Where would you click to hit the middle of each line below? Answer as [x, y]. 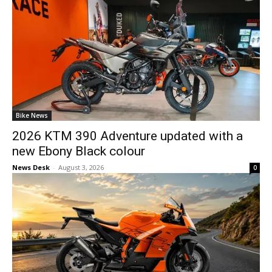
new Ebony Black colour [79, 151]
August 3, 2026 [81, 167]
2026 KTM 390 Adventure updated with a [127, 136]
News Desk [31, 167]
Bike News [32, 115]
